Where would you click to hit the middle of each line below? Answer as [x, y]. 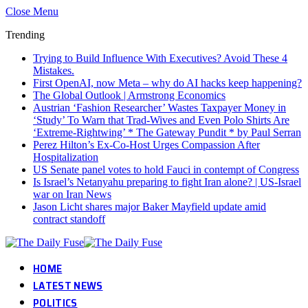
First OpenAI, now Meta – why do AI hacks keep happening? [167, 83]
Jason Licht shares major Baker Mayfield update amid [150, 207]
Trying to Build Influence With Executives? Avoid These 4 [160, 58]
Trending [25, 35]
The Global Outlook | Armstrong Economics [129, 95]
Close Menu [32, 11]
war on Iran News [72, 194]
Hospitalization [66, 157]
